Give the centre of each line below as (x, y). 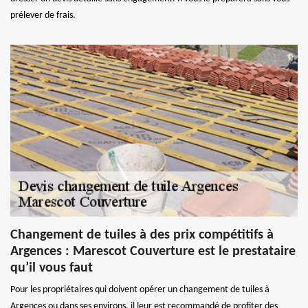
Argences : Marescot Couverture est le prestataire (153, 251)
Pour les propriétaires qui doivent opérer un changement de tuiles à (140, 289)
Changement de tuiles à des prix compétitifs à (142, 235)
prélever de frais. (43, 15)
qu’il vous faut (52, 268)
